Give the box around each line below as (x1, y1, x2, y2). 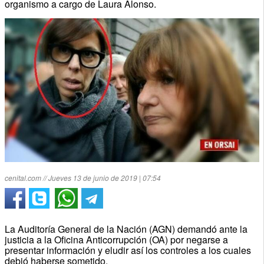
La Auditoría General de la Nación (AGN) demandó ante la (4, 222, 247, 236)
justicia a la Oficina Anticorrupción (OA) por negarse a (4, 232, 228, 246)
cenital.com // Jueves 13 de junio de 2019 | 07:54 (4, 172, 161, 183)
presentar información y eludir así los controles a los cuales (4, 243, 251, 257)
